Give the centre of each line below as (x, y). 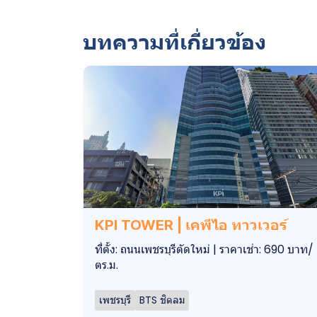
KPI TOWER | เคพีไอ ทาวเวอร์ (191, 225)
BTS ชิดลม (162, 300)
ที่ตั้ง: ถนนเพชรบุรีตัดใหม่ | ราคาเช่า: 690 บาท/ (204, 249)
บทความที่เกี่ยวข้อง (174, 41)
